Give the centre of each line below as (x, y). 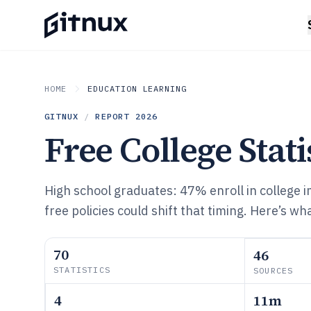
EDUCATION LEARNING (137, 89)
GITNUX (62, 116)
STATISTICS (82, 270)
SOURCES (274, 270)
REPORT (115, 116)
